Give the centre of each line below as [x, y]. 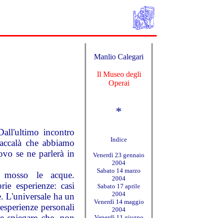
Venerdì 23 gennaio [119, 155]
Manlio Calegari [119, 57]
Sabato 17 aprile [119, 186]
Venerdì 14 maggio [119, 202]
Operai [119, 83]
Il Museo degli [119, 74]
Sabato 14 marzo [119, 171]
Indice [119, 139]
